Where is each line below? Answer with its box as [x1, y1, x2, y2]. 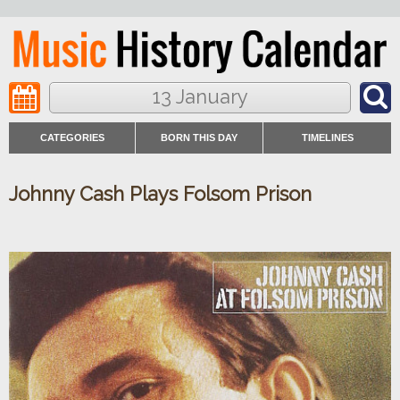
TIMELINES [301, 132, 354, 144]
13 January [152, 85, 248, 109]
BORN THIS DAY [161, 132, 237, 144]
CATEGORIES [39, 132, 104, 144]
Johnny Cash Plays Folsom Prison [9, 182, 312, 205]
